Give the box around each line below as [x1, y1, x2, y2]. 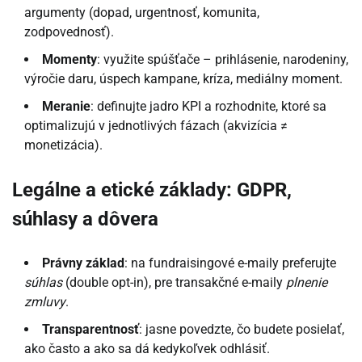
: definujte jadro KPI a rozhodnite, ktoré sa [90, 99, 326, 115]
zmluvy [24, 294, 65, 310]
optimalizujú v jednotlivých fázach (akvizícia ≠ [24, 118, 288, 134]
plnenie [286, 275, 327, 291]
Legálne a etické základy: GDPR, [12, 179, 292, 202]
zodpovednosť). [24, 24, 114, 40]
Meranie [42, 99, 90, 115]
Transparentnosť [42, 322, 139, 338]
